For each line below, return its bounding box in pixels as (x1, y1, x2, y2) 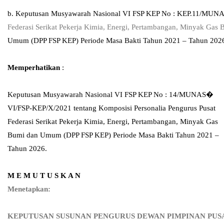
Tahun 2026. (7, 144, 47, 152)
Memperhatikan (7, 63, 62, 71)
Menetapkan (7, 184, 48, 193)
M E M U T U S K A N (7, 171, 80, 179)
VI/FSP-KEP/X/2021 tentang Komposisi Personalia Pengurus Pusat (7, 103, 215, 112)
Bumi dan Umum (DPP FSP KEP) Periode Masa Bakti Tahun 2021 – (7, 130, 219, 139)
